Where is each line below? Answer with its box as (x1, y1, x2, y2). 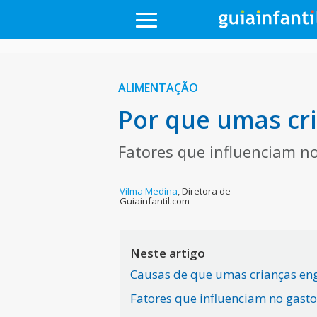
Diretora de (182, 185, 231, 197)
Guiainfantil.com (120, 195, 190, 207)
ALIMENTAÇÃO (117, 80, 198, 96)
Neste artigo (130, 245, 206, 261)
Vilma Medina (120, 185, 178, 197)
